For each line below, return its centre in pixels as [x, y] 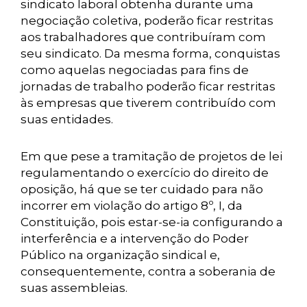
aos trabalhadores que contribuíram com [143, 37]
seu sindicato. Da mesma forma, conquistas [150, 53]
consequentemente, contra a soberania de [148, 271]
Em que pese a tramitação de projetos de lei [151, 156]
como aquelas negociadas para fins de [135, 70]
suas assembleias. [74, 288]
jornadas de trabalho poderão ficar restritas [148, 86]
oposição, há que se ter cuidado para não [142, 189]
